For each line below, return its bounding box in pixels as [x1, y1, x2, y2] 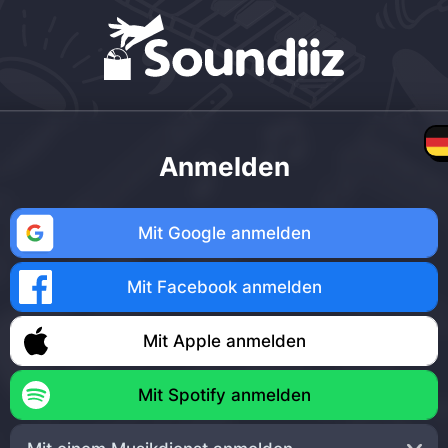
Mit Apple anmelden [142, 331, 306, 351]
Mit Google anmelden [137, 223, 311, 243]
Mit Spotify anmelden [137, 385, 311, 405]
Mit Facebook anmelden [126, 277, 322, 297]
